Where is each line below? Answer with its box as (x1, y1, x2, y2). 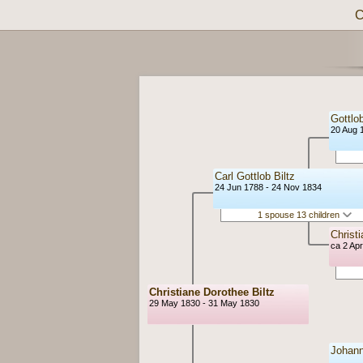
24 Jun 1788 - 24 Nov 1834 (215, 182, 322, 193)
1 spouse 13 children (257, 210, 342, 220)
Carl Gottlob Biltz (215, 170, 295, 183)
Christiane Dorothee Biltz (149, 286, 275, 299)
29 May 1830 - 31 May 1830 (149, 298, 260, 309)
